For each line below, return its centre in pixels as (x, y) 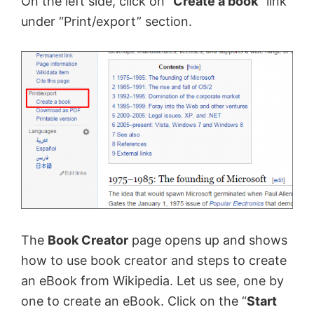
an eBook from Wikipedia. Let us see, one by (152, 281)
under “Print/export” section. (107, 21)
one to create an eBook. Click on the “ (134, 301)
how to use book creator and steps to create (154, 261)
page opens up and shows (208, 240)
